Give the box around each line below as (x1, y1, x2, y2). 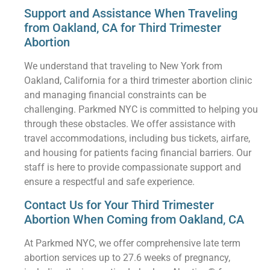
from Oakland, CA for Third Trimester (24, 20, 222, 35)
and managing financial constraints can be (24, 89, 207, 101)
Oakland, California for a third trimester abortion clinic (24, 74, 253, 86)
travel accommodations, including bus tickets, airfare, (24, 132, 251, 144)
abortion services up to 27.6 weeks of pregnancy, (24, 252, 231, 264)
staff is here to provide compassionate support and (24, 161, 242, 173)
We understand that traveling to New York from (24, 60, 223, 72)
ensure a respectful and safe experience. (24, 175, 195, 187)
